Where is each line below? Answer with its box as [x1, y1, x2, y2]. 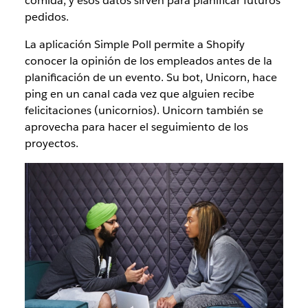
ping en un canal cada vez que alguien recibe [24, 87, 254, 102]
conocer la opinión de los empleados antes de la [24, 54, 272, 69]
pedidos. [24, 10, 69, 25]
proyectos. [24, 136, 78, 151]
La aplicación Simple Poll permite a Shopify [24, 37, 245, 52]
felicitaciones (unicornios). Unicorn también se [24, 103, 263, 118]
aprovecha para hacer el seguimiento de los [24, 120, 248, 135]
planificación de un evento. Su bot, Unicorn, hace [24, 70, 277, 85]
